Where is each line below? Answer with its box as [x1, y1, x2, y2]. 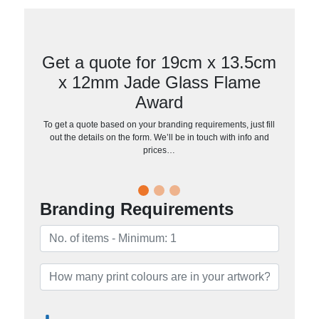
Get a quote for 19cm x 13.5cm [42, 52, 277, 72]
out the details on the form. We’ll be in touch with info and [49, 132, 269, 142]
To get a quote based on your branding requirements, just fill [43, 119, 276, 130]
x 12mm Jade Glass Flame [58, 72, 261, 92]
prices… [143, 145, 176, 155]
